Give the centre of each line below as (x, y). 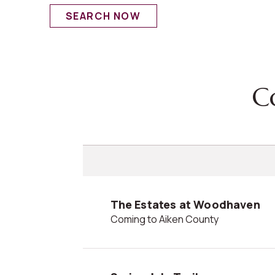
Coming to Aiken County (168, 219)
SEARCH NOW (103, 16)
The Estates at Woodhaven (185, 204)
